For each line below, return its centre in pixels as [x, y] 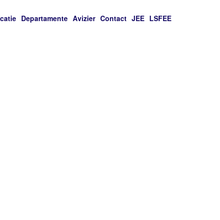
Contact [114, 18]
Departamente [45, 18]
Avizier [84, 18]
